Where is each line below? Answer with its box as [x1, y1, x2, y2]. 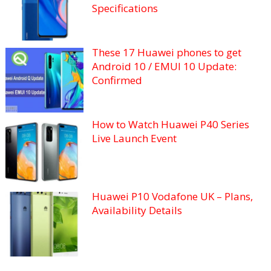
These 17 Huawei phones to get [91, 45, 241, 59]
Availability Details [91, 203, 182, 218]
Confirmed [91, 73, 142, 87]
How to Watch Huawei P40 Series [91, 117, 249, 131]
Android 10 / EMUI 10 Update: [91, 59, 237, 73]
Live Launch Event [91, 131, 177, 145]
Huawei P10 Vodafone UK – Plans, [91, 189, 253, 204]
